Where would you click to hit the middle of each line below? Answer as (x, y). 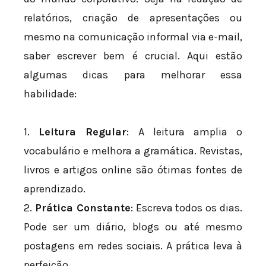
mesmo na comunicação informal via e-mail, (133, 37)
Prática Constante (83, 208)
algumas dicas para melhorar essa (133, 75)
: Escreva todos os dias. (186, 208)
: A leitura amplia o (185, 132)
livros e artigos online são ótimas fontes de (133, 170)
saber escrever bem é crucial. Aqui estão (133, 56)
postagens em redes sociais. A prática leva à (133, 246)
